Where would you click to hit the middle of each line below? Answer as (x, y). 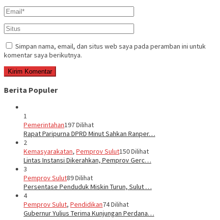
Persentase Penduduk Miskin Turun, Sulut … (88, 187)
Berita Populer (31, 90)
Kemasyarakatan (48, 151)
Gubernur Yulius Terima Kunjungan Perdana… (89, 213)
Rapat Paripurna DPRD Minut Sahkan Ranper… (89, 134)
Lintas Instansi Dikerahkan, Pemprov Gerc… (87, 160)
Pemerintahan (44, 125)
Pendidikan (86, 205)
